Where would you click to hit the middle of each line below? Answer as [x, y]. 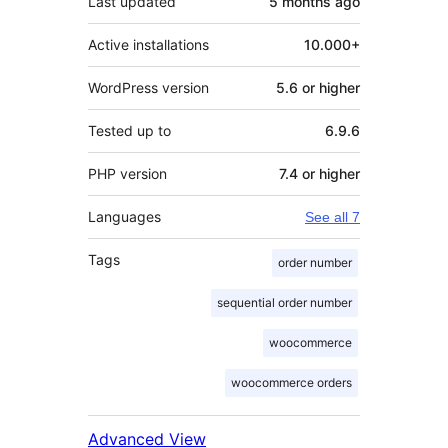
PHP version [127, 173]
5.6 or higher [318, 87]
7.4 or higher [319, 173]
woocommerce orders [291, 382]
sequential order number [284, 302]
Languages [124, 216]
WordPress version [148, 87]
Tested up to [129, 130]
